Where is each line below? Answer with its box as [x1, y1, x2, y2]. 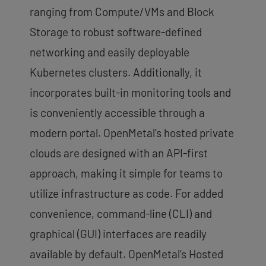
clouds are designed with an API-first [30, 146, 208, 160]
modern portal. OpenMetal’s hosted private [30, 126, 234, 140]
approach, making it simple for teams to [30, 166, 223, 180]
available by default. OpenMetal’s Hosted [30, 247, 223, 261]
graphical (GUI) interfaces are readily [30, 227, 207, 241]
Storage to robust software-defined [30, 25, 202, 39]
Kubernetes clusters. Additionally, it [30, 65, 202, 80]
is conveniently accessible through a [30, 106, 205, 120]
